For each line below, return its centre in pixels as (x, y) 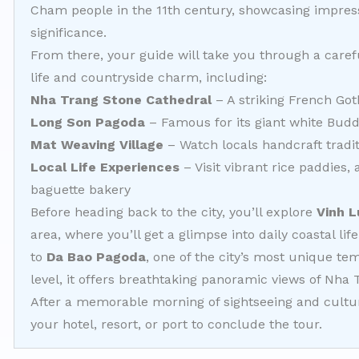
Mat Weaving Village (97, 145)
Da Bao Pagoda (96, 257)
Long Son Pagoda (88, 122)
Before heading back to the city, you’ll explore (173, 212)
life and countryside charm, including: (149, 77)
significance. (69, 32)
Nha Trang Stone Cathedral (121, 100)
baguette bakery (81, 190)
